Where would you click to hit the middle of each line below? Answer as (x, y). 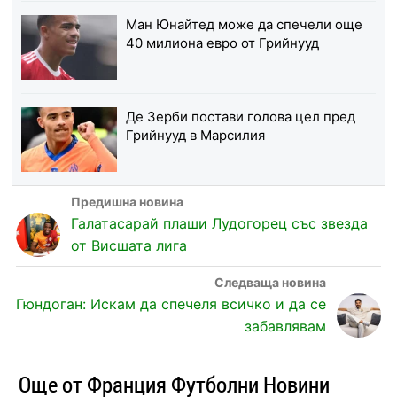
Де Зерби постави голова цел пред (240, 117)
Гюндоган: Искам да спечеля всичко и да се (171, 304)
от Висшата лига (128, 246)
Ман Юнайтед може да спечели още (244, 25)
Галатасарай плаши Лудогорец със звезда (219, 224)
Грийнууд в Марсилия (195, 136)
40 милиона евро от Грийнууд (222, 43)
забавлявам (286, 327)
